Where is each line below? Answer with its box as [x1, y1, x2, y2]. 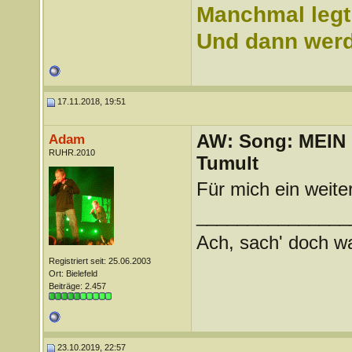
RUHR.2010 [48, 148, 95, 157]
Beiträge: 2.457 [48, 281, 106, 291]
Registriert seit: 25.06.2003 [48, 256, 151, 266]
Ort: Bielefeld [48, 269, 97, 278]
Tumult [196, 152, 258, 174]
